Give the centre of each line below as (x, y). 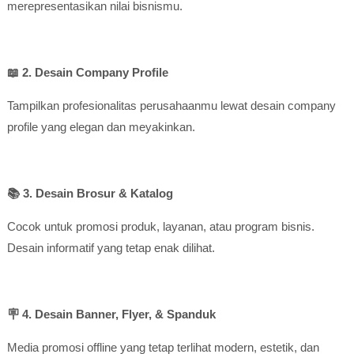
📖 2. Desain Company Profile (87, 72)
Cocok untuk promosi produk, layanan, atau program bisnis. (160, 226)
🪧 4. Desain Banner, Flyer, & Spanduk (111, 314)
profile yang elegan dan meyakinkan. (101, 127)
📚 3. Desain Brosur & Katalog (90, 193)
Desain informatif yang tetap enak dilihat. (111, 248)
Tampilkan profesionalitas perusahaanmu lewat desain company (171, 105)
